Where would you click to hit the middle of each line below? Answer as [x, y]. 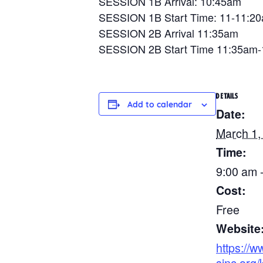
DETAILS [227, 96]
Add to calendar [159, 105]
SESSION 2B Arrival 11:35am [168, 33]
